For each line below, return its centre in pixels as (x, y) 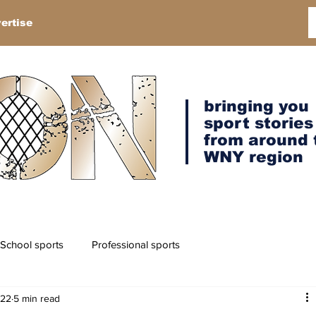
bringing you (256, 106)
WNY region (254, 157)
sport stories (259, 123)
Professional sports (136, 244)
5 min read (37, 298)
